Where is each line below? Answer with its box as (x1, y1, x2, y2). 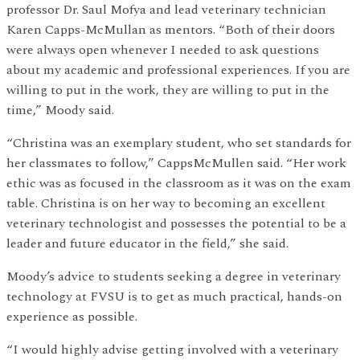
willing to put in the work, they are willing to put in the (6, 80, 329, 100)
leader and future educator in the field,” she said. (6, 233, 288, 253)
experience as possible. (6, 306, 137, 326)
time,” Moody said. (6, 100, 114, 120)
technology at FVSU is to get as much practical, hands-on (6, 286, 342, 306)
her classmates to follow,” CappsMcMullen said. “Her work (6, 153, 346, 173)
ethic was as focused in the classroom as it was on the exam (6, 173, 351, 193)
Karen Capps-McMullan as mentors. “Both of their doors (6, 19, 335, 39)
